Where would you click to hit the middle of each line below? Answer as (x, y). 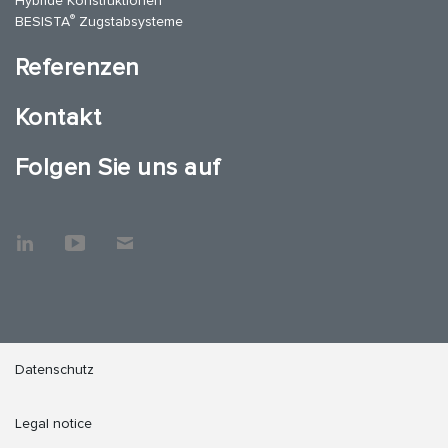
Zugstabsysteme (129, 22)
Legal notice (53, 424)
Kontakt (58, 118)
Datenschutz (54, 370)
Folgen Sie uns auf (118, 168)
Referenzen (77, 68)
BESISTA (42, 22)
